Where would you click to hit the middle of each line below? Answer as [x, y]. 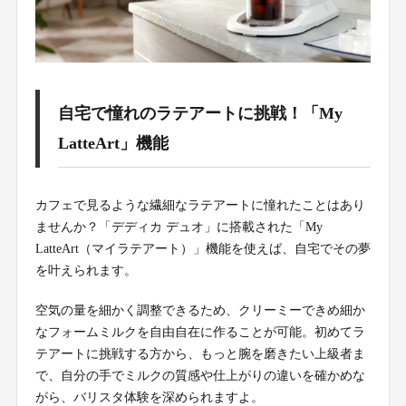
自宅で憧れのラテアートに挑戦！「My [200, 113]
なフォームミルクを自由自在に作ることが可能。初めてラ [200, 332]
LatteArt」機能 [113, 143]
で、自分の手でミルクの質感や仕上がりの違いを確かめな [200, 375]
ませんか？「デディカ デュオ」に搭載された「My [179, 227]
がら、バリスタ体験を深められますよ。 [149, 397]
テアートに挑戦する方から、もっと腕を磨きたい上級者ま [200, 353]
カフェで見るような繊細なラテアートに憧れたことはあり [200, 205]
